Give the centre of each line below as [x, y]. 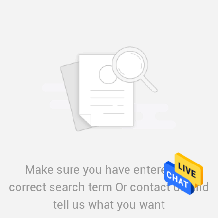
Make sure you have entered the [109, 170]
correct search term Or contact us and [109, 187]
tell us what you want [109, 205]
